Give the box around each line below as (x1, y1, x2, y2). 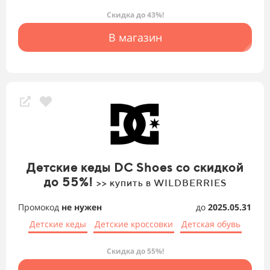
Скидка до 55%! (106, 246, 164, 257)
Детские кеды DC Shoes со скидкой (26, 160, 244, 175)
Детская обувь (181, 218, 240, 230)
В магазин (108, 30, 162, 45)
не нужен (61, 201, 102, 213)
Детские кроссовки (95, 218, 173, 230)
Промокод (18, 201, 61, 213)
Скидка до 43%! (106, 10, 164, 20)
